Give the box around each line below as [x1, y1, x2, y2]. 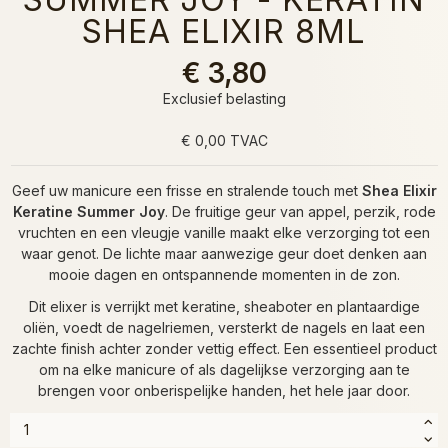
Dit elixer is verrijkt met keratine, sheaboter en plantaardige [28, 297, 420, 315]
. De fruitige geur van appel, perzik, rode [164, 202, 436, 220]
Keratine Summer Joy [12, 202, 165, 220]
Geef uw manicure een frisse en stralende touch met [11, 181, 362, 199]
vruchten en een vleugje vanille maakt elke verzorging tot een [18, 223, 430, 241]
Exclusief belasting [162, 89, 286, 107]
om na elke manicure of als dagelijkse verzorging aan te [38, 360, 410, 378]
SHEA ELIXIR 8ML [82, 11, 366, 51]
